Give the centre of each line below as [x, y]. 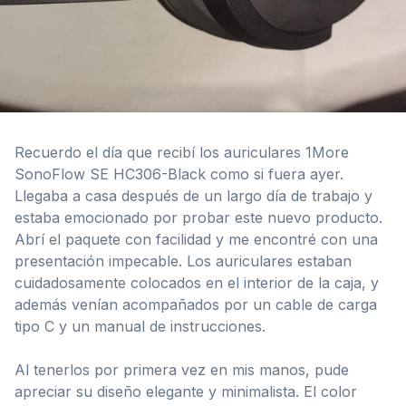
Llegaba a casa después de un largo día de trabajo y [193, 195]
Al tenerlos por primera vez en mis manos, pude [182, 369]
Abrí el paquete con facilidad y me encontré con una [196, 239]
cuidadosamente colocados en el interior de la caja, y [197, 282]
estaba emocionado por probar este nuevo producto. [198, 217]
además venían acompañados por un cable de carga [196, 304]
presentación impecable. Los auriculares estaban [183, 261]
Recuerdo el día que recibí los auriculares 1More [182, 152]
